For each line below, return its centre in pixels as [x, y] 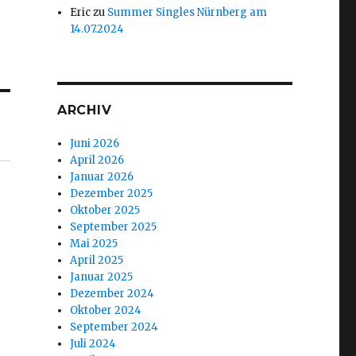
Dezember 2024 [112, 294]
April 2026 [97, 160]
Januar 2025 [102, 277]
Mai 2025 [94, 244]
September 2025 [114, 227]
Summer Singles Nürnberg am [188, 12]
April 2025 [97, 260]
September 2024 [114, 327]
